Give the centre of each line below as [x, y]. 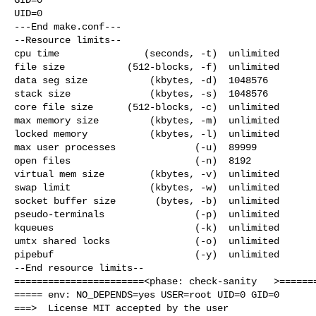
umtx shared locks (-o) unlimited [147, 241]
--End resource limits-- [79, 268]
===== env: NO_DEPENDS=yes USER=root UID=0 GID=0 [147, 294]
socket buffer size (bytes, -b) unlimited [147, 201]
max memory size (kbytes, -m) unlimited [147, 120]
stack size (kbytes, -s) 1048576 [141, 93]
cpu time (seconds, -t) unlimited [147, 53]
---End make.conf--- [68, 26]
